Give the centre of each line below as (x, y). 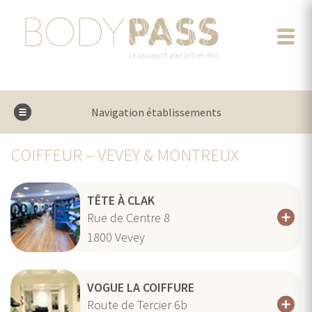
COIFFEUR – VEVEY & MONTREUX (125, 155)
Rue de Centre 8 (128, 218)
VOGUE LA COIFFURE (141, 287)
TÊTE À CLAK (121, 200)
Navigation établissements (156, 112)
